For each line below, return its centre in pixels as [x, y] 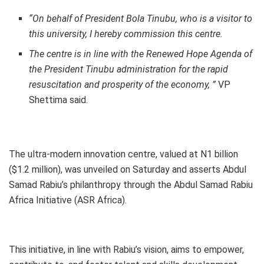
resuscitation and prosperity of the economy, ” [123, 85]
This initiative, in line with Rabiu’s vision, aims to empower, [126, 250]
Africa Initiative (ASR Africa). [68, 200]
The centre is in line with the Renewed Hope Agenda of [141, 54]
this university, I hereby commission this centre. [126, 34]
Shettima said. [59, 100]
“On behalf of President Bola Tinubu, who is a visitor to [141, 19]
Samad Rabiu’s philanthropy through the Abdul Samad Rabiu [131, 185]
